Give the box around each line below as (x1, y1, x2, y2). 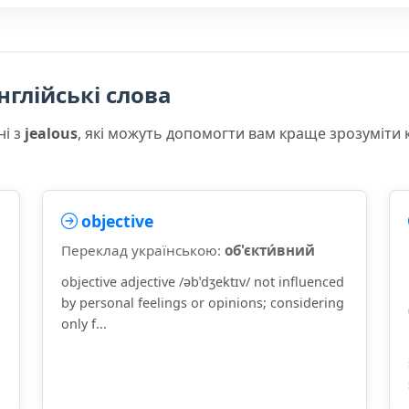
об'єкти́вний (225, 241, 315, 259)
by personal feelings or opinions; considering (61, 294, 344, 311)
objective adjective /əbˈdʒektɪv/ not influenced (61, 273, 344, 290)
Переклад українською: (61, 241, 225, 259)
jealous (25, 123, 78, 143)
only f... (61, 315, 107, 332)
